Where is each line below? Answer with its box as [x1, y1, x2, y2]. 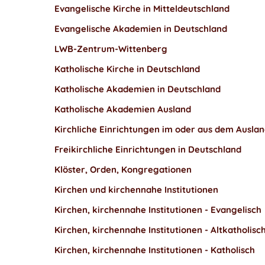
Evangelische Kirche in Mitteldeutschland [54, 3, 230, 14]
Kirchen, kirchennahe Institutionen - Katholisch [54, 244, 255, 256]
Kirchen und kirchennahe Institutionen [54, 184, 218, 195]
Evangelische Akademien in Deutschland [54, 23, 227, 34]
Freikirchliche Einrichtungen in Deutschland [54, 144, 241, 155]
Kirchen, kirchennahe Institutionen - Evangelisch [54, 204, 261, 215]
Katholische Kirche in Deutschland [54, 63, 200, 75]
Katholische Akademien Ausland [54, 104, 191, 115]
